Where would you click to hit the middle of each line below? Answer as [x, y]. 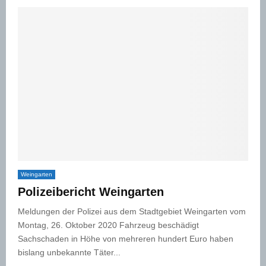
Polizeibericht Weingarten [91, 191]
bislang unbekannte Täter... [69, 252]
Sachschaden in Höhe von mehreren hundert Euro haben [126, 238]
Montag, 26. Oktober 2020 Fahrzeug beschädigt [108, 225]
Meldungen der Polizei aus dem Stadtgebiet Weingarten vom [132, 211]
